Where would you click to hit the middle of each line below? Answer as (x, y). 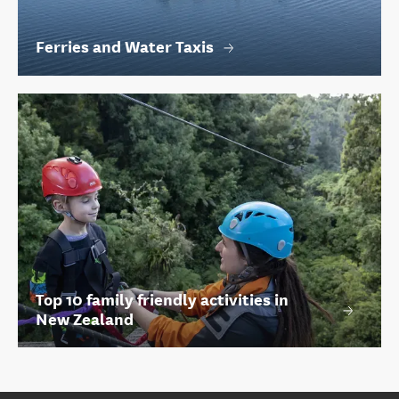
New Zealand (85, 320)
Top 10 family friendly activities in (162, 300)
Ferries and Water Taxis (125, 47)
